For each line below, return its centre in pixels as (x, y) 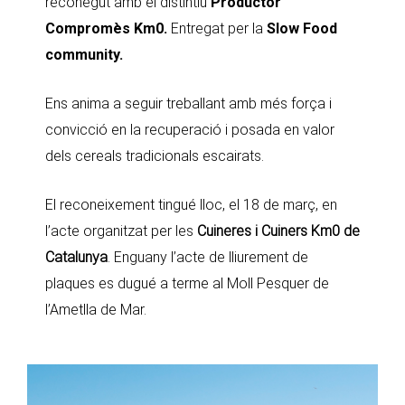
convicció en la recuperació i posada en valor (190, 129)
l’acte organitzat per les (121, 231)
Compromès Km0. (108, 28)
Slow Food (302, 28)
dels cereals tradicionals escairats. (155, 155)
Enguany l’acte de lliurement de (211, 257)
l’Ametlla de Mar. (96, 309)
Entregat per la (219, 28)
